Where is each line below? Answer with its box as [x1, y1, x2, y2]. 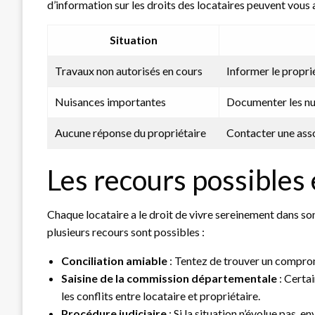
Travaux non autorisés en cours [55, 63, 202, 77]
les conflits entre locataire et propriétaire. [61, 288, 260, 302]
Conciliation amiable [61, 253, 167, 267]
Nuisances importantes [55, 94, 166, 108]
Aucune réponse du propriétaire [55, 125, 206, 139]
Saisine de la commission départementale [61, 271, 277, 285]
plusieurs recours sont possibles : [47, 224, 205, 238]
